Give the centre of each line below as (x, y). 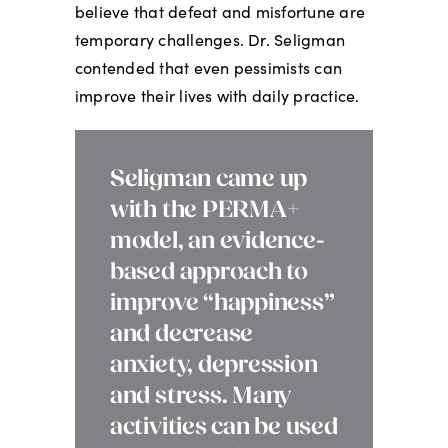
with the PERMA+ (204, 210)
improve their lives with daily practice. (217, 95)
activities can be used (223, 427)
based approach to (208, 272)
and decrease (181, 334)
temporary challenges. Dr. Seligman (210, 39)
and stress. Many (200, 396)
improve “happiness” (222, 303)
